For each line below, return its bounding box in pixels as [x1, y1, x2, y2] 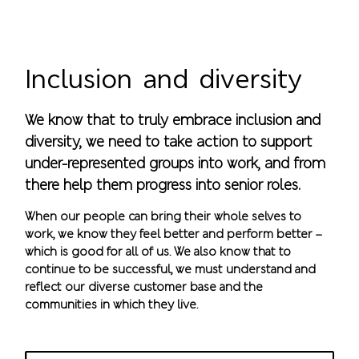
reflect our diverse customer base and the [25, 278, 264, 294]
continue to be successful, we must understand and [25, 260, 317, 276]
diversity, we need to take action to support [25, 131, 313, 151]
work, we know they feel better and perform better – [25, 225, 323, 241]
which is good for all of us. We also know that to [25, 243, 292, 259]
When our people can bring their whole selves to [25, 208, 302, 224]
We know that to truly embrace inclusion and [25, 110, 321, 129]
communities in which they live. [25, 296, 199, 312]
